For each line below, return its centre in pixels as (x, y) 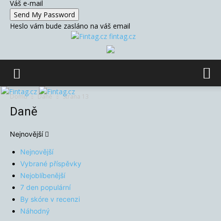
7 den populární (45, 187)
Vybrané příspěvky (51, 164)
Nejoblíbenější (43, 175)
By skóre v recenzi (50, 199)
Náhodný (35, 211)
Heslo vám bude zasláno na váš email (70, 26)
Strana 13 (76, 96)
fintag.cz (122, 36)
